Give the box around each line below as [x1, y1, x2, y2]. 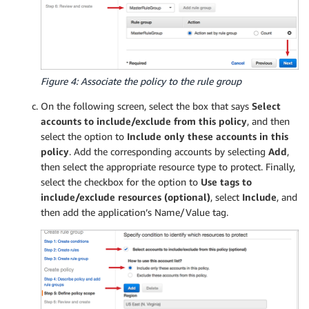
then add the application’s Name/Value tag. [41, 206, 228, 218]
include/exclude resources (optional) [41, 190, 210, 203]
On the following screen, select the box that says [41, 99, 252, 112]
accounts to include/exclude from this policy [41, 114, 247, 127]
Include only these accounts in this [127, 130, 288, 142]
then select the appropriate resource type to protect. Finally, [41, 160, 295, 172]
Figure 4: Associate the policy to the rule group [41, 74, 241, 87]
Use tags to [201, 175, 252, 188]
